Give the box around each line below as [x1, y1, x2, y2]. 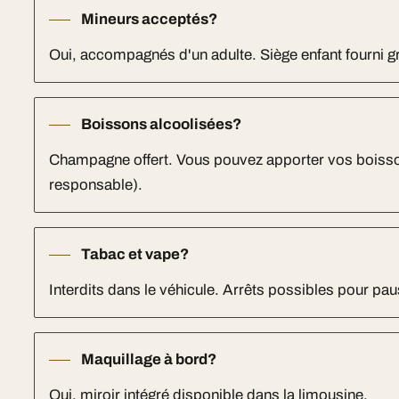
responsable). [49, 176, 143, 193]
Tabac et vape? [81, 246, 190, 263]
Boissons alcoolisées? [81, 116, 242, 133]
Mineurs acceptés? [81, 11, 218, 28]
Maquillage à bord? [81, 351, 217, 368]
